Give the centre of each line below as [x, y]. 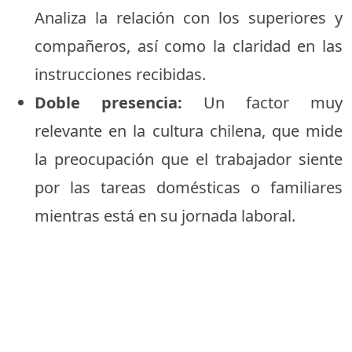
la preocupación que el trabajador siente [189, 159]
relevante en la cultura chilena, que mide [189, 130]
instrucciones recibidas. [120, 74]
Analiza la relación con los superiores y [189, 17]
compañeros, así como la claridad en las [189, 46]
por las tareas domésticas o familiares [189, 187]
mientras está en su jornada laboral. [165, 215]
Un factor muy [262, 102]
